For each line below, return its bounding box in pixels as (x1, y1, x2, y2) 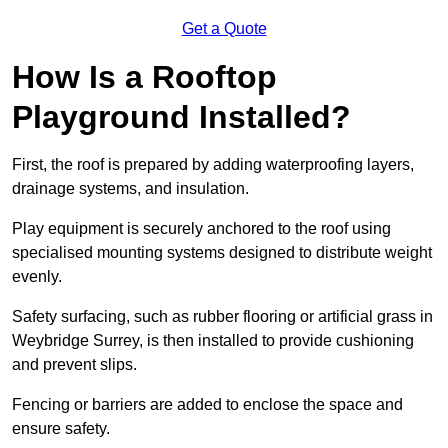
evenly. (12, 268, 66, 286)
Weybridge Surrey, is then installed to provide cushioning (12, 332, 414, 350)
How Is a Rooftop (12, 59, 277, 96)
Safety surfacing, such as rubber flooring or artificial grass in (12, 308, 433, 326)
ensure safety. (12, 420, 114, 438)
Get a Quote (181, 20, 267, 38)
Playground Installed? (12, 99, 351, 136)
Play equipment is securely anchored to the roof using (12, 220, 391, 238)
